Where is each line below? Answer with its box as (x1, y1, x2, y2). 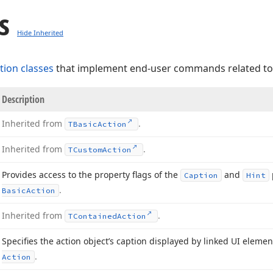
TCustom (68, 145, 102, 154)
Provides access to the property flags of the (2, 169, 180, 180)
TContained (68, 211, 117, 221)
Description (2, 93, 44, 106)
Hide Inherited (17, 28, 63, 37)
